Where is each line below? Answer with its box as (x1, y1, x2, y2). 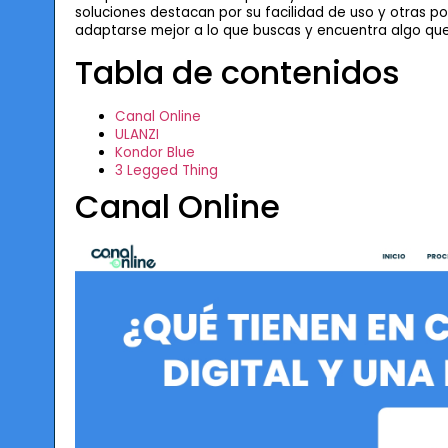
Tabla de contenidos (74, 49, 400, 95)
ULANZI (114, 124, 159, 144)
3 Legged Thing (114, 160, 218, 180)
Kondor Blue (114, 142, 195, 162)
